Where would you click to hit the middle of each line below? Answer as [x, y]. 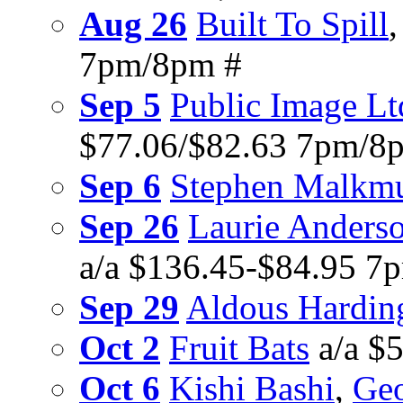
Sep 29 [129, 308]
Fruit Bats [239, 348]
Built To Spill [292, 24]
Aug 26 [133, 24]
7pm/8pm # [161, 65]
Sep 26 [129, 227]
